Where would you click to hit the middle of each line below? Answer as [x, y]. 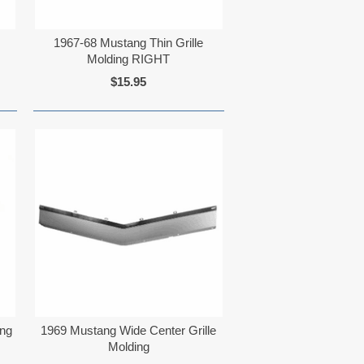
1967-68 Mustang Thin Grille [129, 43]
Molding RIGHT [129, 59]
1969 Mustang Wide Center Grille [129, 330]
